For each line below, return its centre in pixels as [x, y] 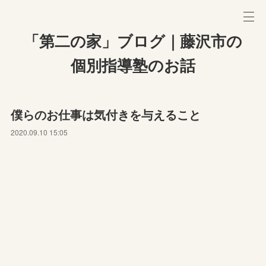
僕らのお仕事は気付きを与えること [106, 114]
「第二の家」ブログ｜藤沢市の [133, 42]
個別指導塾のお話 [133, 66]
